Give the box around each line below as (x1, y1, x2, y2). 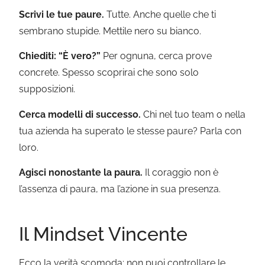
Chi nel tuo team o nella (141, 108, 246, 120)
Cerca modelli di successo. (19, 108, 141, 120)
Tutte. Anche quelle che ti (104, 9, 216, 21)
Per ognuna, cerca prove (101, 50, 212, 62)
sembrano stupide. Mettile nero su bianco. (19, 25, 202, 37)
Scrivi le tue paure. (19, 9, 105, 21)
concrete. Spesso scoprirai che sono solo (19, 67, 199, 79)
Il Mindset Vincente (19, 222, 188, 245)
